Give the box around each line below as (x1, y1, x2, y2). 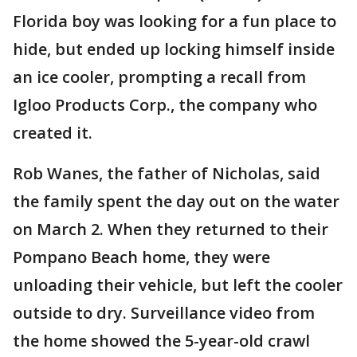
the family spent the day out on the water (13, 190, 339, 212)
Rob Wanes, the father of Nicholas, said (13, 163, 320, 184)
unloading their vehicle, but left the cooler (13, 274, 343, 296)
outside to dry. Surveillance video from (13, 302, 315, 324)
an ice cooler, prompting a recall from (13, 66, 306, 88)
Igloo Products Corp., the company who (13, 94, 317, 116)
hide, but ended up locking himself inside (13, 38, 335, 60)
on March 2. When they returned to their (13, 218, 328, 240)
